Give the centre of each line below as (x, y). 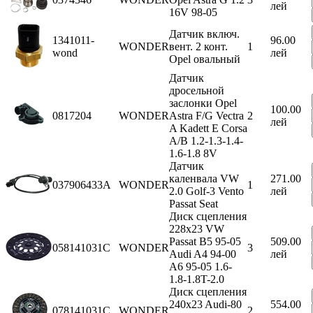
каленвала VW (204, 178)
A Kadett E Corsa (208, 128)
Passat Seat (194, 203)
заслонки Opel (203, 103)
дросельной (197, 90)
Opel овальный (205, 59)
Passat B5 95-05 (205, 241)
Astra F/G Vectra (206, 115)
